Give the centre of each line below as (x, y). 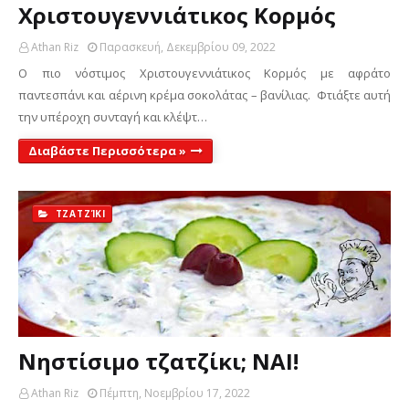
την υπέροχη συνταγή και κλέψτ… (113, 117)
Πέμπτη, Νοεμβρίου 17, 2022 (175, 393)
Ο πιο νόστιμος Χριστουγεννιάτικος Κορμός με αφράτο (204, 73)
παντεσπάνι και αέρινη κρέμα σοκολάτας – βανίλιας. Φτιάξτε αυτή (204, 95)
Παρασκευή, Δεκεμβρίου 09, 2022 (188, 47)
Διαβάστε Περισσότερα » (107, 151)
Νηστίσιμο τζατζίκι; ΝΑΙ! (158, 361)
